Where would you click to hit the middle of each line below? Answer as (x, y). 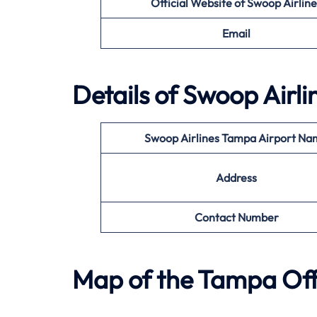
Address (236, 178)
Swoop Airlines (182, 138)
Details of (127, 95)
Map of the (135, 279)
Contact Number (236, 218)
